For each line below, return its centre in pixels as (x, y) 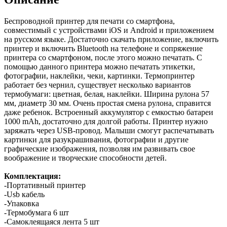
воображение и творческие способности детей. (85, 158)
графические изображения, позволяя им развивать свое (100, 148)
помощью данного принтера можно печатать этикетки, (100, 66)
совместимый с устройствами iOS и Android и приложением (109, 30)
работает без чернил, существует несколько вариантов (98, 85)
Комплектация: (37, 176)
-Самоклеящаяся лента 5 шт (52, 221)
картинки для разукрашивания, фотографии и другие (96, 139)
